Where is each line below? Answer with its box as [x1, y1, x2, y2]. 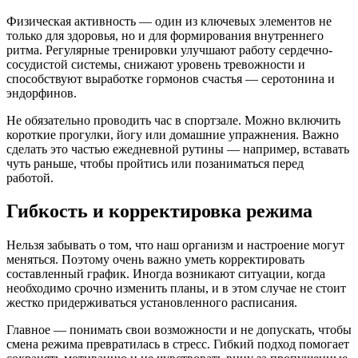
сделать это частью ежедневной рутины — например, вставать [6, 141, 349, 156]
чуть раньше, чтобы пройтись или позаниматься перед [6, 156, 304, 170]
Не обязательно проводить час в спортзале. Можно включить [6, 113, 340, 127]
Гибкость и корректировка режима [6, 201, 312, 222]
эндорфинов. [6, 86, 77, 100]
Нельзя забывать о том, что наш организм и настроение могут [6, 238, 344, 253]
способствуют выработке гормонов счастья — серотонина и [6, 71, 335, 86]
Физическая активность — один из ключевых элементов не [6, 14, 332, 28]
